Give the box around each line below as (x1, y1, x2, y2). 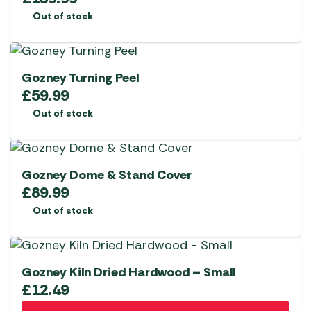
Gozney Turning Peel (22, 69, 139, 87)
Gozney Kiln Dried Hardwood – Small (22, 264, 235, 281)
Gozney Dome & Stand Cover (22, 167, 192, 184)
